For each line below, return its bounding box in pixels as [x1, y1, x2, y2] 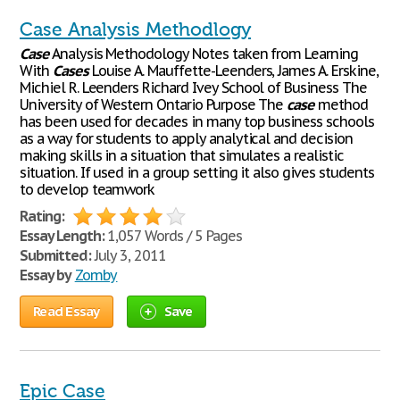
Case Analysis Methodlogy [20, 19, 251, 40]
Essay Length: [20, 227, 104, 245]
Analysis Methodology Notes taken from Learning [48, 45, 358, 62]
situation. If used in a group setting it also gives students [20, 163, 374, 181]
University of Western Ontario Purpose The [20, 96, 287, 113]
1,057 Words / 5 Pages [104, 227, 242, 245]
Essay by [20, 266, 71, 284]
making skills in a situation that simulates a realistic [20, 146, 344, 164]
